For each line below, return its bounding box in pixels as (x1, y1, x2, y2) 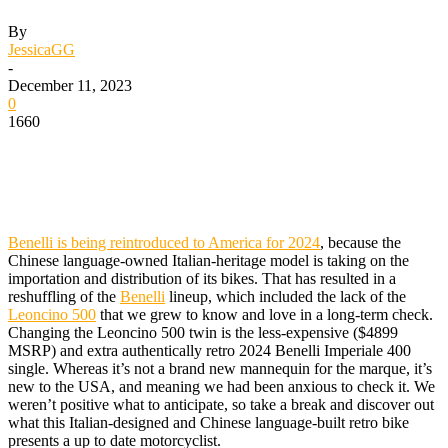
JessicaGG (8, 40, 75, 58)
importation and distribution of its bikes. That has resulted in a (8, 269, 396, 287)
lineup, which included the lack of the (165, 287, 406, 305)
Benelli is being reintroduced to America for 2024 (8, 233, 320, 251)
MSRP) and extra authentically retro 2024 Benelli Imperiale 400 (8, 341, 411, 359)
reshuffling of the (8, 287, 120, 305)
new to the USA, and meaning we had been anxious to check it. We (8, 377, 435, 395)
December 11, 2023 (8, 76, 132, 94)
